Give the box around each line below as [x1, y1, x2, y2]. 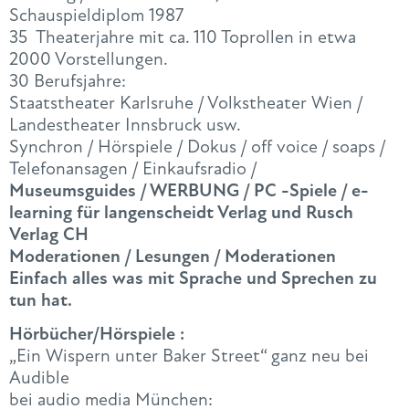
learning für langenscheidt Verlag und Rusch [9, 201, 353, 225]
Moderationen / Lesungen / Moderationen [9, 245, 336, 268]
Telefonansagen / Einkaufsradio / [9, 157, 257, 181]
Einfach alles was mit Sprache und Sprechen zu [9, 267, 377, 290]
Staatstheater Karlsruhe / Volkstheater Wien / [9, 91, 362, 115]
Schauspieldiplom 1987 [9, 4, 184, 27]
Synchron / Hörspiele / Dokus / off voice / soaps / [9, 135, 385, 159]
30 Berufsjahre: [9, 69, 126, 93]
